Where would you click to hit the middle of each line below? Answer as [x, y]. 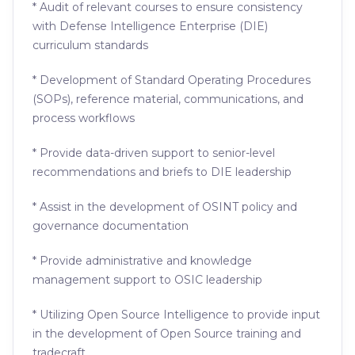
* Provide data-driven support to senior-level [154, 153]
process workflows [84, 118]
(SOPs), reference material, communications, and [168, 99]
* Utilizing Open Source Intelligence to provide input [176, 315]
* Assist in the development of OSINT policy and [165, 207]
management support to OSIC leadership [147, 280]
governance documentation [111, 226]
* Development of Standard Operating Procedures [172, 80]
